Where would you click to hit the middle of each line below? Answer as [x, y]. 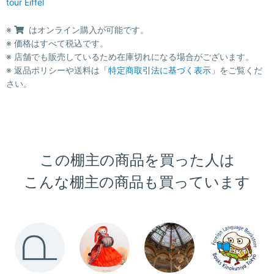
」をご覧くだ [237, 70]
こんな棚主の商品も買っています [137, 182]
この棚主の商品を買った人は [137, 160]
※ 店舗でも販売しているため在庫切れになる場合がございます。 [130, 56]
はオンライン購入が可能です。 [87, 29]
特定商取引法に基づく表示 [160, 70]
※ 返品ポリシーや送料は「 [57, 70]
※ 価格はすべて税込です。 [57, 43]
